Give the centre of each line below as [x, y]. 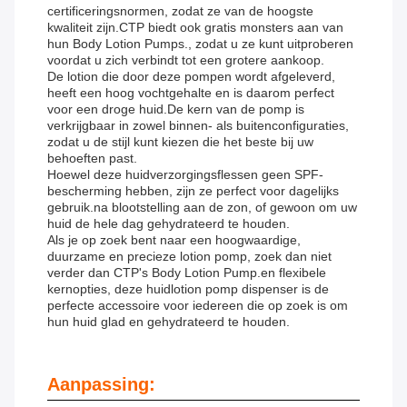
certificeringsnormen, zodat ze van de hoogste [180, 11]
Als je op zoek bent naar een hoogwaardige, [174, 240]
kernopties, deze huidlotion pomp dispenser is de [188, 289]
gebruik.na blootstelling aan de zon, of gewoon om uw [202, 208]
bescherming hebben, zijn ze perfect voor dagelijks [193, 191]
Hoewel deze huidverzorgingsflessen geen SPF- [185, 175]
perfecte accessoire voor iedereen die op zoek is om [198, 306]
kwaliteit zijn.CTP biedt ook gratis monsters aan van [195, 28]
